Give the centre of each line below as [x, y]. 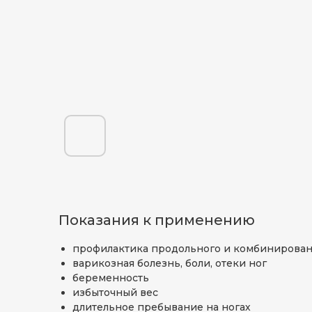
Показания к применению [157, 220]
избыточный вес [115, 292]
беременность [111, 278]
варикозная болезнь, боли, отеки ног [170, 263]
